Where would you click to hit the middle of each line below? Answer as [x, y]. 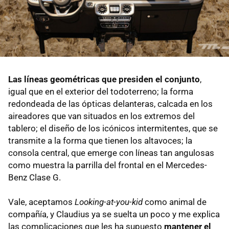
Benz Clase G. [35, 177]
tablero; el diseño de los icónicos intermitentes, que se [113, 128]
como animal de [175, 202]
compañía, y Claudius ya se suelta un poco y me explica [114, 214]
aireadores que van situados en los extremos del [101, 116]
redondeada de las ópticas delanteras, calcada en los [110, 104]
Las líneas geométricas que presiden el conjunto [104, 79]
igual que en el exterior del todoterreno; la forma [101, 91]
